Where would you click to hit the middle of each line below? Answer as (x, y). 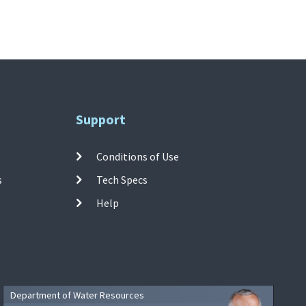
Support (101, 119)
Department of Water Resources (78, 295)
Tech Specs (122, 179)
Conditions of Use (138, 156)
